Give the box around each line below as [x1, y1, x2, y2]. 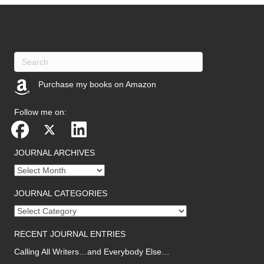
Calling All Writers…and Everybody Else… [14, 246, 170, 256]
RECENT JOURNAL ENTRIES [14, 229, 126, 239]
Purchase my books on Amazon [38, 79, 156, 89]
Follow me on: [14, 107, 67, 117]
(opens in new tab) [38, 97, 108, 107]
